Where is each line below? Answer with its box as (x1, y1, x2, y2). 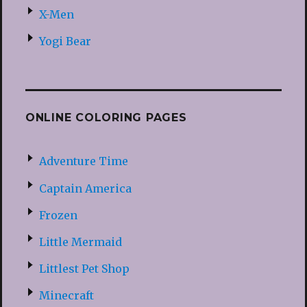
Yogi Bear (38, 34, 91, 49)
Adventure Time (38, 154, 128, 169)
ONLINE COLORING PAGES (25, 111, 187, 125)
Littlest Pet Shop (38, 262, 130, 276)
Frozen (38, 208, 77, 222)
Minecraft (38, 288, 94, 303)
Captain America (38, 181, 132, 195)
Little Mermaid (38, 234, 122, 249)
